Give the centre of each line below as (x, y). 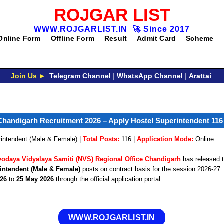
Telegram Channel (80, 76)
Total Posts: (101, 139)
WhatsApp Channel (150, 76)
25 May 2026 (35, 179)
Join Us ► (28, 76)
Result (116, 38)
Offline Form (73, 38)
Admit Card (157, 38)
